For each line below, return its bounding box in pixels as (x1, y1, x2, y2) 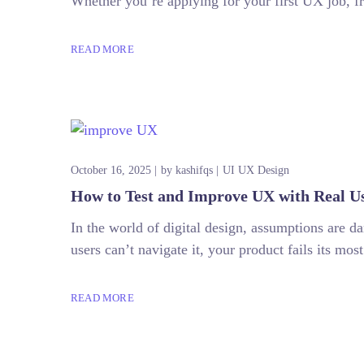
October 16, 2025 (71, 163, 151, 176)
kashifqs (175, 163, 213, 176)
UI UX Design (223, 163, 289, 176)
